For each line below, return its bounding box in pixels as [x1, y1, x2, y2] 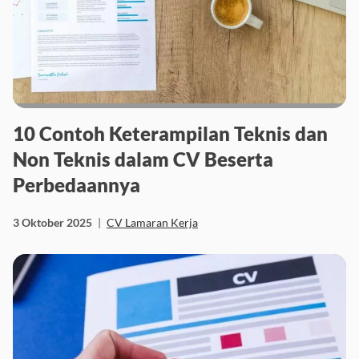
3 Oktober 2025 [13, 215, 92, 229]
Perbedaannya [13, 172, 140, 196]
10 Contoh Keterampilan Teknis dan [13, 121, 328, 145]
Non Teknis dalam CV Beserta [13, 147, 273, 171]
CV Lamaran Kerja [107, 215, 198, 229]
